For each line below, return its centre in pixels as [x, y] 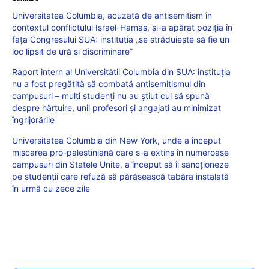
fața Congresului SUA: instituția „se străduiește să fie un [121, 40]
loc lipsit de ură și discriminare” [72, 52]
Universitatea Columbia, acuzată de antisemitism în [112, 16]
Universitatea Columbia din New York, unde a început [116, 141]
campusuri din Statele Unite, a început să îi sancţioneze [120, 165]
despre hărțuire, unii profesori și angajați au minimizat [116, 108]
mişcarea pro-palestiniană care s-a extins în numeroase [120, 153]
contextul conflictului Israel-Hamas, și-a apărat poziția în [122, 28]
